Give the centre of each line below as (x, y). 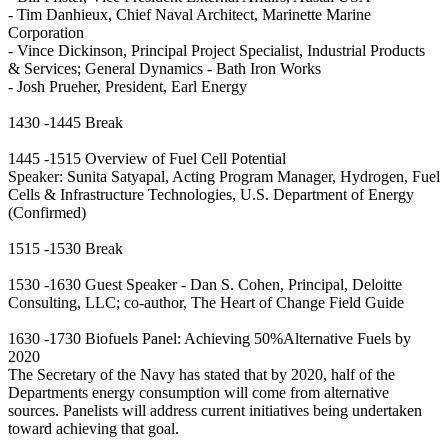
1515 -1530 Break (65, 249)
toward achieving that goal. (93, 429)
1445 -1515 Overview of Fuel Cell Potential (147, 159)
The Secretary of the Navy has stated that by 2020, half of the (201, 375)
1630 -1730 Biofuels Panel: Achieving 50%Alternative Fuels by (209, 339)
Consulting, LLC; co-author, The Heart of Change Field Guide (206, 303)
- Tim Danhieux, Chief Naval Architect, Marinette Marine (189, 15)
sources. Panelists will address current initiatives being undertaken (215, 411)
